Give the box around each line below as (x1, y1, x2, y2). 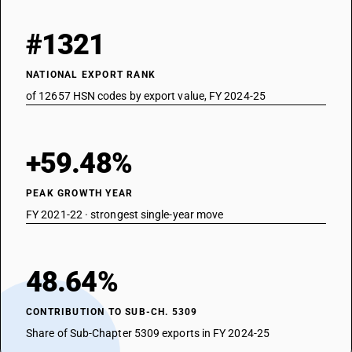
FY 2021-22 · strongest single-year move (26, 208, 224, 221)
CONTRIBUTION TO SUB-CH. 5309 (26, 306, 198, 317)
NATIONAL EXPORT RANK (26, 69, 156, 80)
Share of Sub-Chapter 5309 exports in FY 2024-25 (26, 327, 269, 339)
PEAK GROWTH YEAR (26, 188, 134, 199)
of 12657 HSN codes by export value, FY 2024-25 (26, 90, 266, 102)
